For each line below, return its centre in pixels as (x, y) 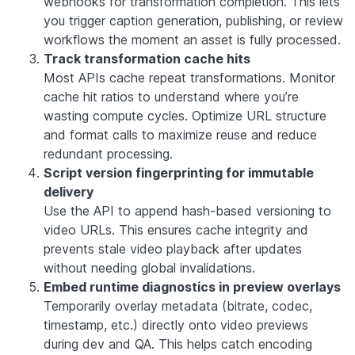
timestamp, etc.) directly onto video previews (176, 324)
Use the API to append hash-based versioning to (187, 210)
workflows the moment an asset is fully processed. (192, 39)
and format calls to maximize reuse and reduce (180, 134)
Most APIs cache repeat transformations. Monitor (189, 77)
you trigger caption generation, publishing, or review (193, 20)
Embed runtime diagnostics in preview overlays (192, 286)
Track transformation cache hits (147, 58)
